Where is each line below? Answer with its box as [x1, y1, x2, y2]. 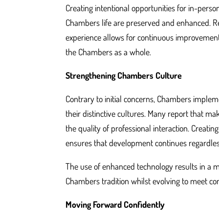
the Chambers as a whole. [66, 46, 152, 57]
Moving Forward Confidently [66, 198, 165, 210]
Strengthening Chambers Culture [66, 69, 182, 81]
